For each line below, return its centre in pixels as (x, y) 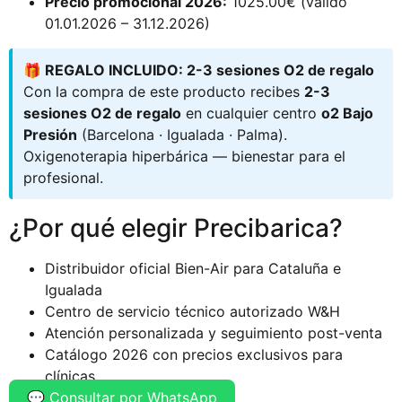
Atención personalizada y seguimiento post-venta (214, 332)
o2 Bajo (347, 113)
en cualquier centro (251, 113)
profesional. (63, 177)
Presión (50, 134)
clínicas (70, 376)
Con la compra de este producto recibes (164, 91)
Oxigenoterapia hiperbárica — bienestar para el (184, 156)
